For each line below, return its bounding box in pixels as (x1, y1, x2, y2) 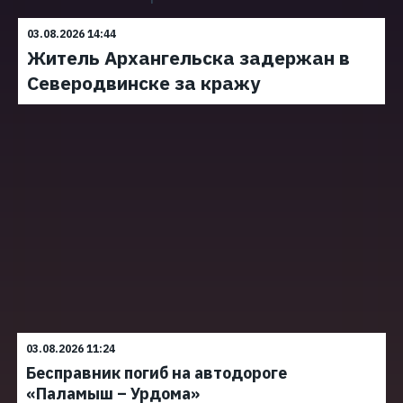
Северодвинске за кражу (27, 70, 260, 95)
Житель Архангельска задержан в (27, 45, 350, 70)
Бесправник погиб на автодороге (26, 363, 287, 383)
